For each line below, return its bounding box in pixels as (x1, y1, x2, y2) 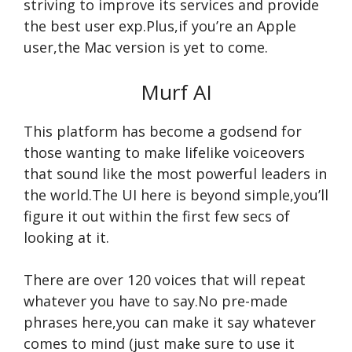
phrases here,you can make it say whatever (24, 313, 316, 332)
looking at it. (24, 228, 109, 247)
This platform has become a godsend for (24, 122, 302, 141)
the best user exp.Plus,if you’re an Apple (24, 16, 296, 35)
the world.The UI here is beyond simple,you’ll (24, 185, 328, 204)
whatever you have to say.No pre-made (24, 291, 288, 310)
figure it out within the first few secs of (24, 207, 290, 225)
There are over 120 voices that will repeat (24, 270, 306, 289)
